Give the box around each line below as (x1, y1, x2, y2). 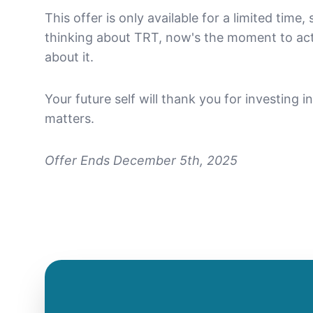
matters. (45, 111, 94, 126)
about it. (45, 50, 94, 64)
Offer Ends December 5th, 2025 (45, 153, 238, 168)
